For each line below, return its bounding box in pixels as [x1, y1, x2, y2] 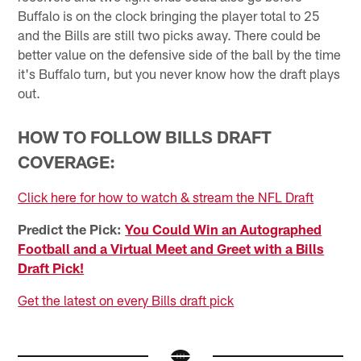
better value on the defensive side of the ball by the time [18, 46, 342, 63]
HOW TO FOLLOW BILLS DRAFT [18, 126, 272, 147]
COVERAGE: [18, 151, 116, 172]
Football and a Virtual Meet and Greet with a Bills [18, 239, 325, 256]
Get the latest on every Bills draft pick [18, 291, 234, 308]
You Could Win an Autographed [125, 220, 322, 237]
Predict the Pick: [18, 220, 126, 237]
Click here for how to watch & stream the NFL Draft [18, 188, 314, 205]
